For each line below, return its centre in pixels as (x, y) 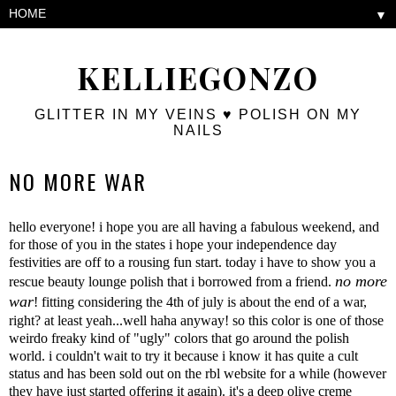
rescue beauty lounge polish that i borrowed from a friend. (172, 281)
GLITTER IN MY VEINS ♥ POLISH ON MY (198, 114)
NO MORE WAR (78, 181)
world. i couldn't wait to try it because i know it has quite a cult (183, 355)
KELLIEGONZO (198, 78)
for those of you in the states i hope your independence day (173, 244)
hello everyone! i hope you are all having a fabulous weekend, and (194, 226)
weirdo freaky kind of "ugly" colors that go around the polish (179, 338)
